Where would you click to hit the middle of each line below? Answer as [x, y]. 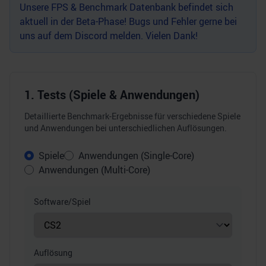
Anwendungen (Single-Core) [136, 156]
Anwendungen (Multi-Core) [94, 170]
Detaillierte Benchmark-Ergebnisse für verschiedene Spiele [132, 116]
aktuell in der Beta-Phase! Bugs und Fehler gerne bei [128, 21]
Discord [91, 36]
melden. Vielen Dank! [153, 36]
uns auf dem [47, 36]
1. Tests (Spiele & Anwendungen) [112, 95]
